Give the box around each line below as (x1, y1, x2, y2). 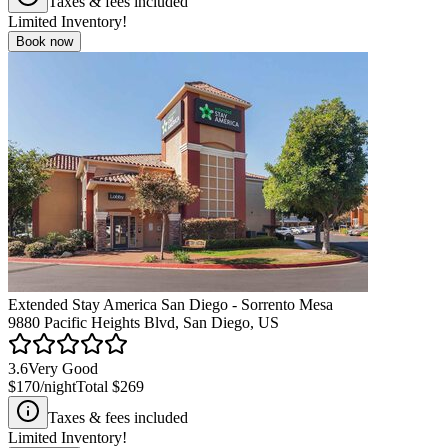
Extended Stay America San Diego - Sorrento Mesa (8, 295, 333, 313)
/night (40, 377, 76, 395)
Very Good (28, 359, 98, 377)
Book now (16, 33, 73, 49)
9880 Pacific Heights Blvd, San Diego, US (8, 313, 279, 331)
